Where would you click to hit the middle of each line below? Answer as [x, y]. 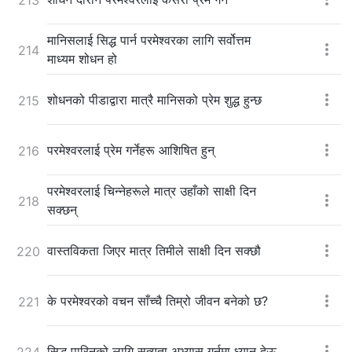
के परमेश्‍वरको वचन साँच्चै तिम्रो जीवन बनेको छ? [158, 301]
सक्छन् [62, 209]
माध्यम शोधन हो [82, 59]
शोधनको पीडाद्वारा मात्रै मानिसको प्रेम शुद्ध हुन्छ [154, 99]
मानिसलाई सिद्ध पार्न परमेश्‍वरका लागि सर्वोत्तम [149, 40]
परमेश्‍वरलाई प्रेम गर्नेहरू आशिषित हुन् [131, 150]
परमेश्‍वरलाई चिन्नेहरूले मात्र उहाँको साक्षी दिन [152, 191]
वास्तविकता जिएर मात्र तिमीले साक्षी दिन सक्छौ [154, 250]
